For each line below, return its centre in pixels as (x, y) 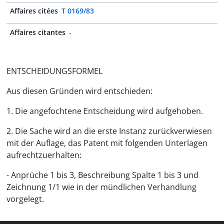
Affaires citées (34, 11)
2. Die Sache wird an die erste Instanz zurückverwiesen (109, 131)
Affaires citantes (38, 32)
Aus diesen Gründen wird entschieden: (79, 91)
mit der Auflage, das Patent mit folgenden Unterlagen (107, 143)
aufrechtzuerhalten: (44, 155)
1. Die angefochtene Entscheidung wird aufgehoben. (105, 111)
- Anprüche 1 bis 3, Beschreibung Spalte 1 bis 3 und (102, 175)
